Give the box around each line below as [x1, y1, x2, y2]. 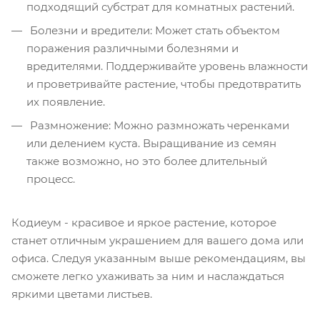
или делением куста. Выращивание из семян [26, 136, 276, 150]
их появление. [26, 94, 105, 109]
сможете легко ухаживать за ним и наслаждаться [11, 269, 284, 283]
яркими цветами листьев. [11, 286, 152, 301]
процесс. [26, 171, 75, 186]
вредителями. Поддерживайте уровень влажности [26, 59, 308, 73]
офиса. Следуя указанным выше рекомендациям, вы [11, 251, 306, 265]
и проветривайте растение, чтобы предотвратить [26, 76, 301, 91]
